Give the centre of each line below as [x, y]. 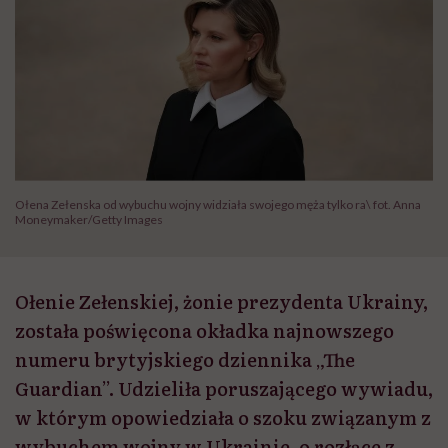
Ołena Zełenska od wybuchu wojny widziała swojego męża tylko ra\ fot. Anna [218, 205]
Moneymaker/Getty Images [89, 220]
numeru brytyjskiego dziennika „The [185, 360]
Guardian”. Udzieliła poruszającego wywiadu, [224, 389]
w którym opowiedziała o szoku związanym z [223, 418]
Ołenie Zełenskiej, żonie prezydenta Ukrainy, [221, 302]
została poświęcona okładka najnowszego [204, 331]
